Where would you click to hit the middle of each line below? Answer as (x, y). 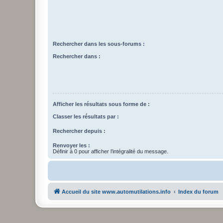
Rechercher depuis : (79, 131)
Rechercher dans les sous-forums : (99, 44)
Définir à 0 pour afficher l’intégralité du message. (111, 151)
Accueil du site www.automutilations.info (116, 191)
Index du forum (198, 191)
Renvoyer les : (71, 145)
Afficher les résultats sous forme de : (101, 104)
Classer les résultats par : (86, 116)
